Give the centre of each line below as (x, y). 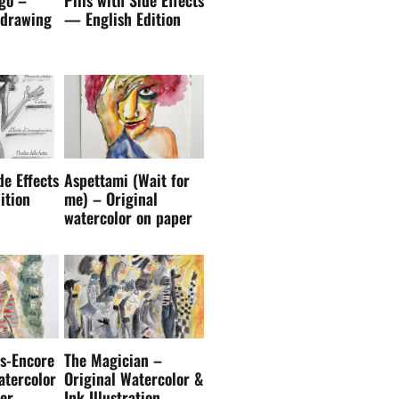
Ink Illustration (112, 334)
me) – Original (110, 135)
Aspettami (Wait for (126, 116)
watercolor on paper (128, 154)
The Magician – (113, 296)
